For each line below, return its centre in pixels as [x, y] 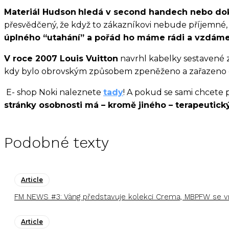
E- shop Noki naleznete [54, 93]
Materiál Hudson [40, 12]
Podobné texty [56, 143]
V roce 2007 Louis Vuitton [61, 59]
